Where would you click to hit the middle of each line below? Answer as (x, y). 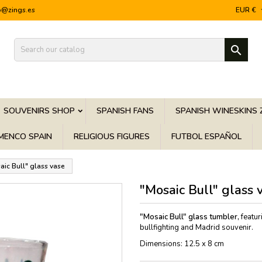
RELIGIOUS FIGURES (112, 137)
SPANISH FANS (125, 111)
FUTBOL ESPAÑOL (206, 137)
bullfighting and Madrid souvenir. (196, 227)
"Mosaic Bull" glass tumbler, (189, 217)
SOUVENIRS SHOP (39, 111)
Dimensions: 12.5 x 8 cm (182, 244)
